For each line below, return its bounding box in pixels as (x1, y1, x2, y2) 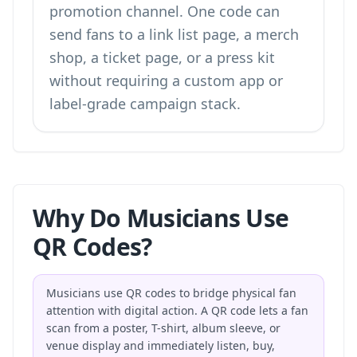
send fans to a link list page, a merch (49, 25, 299, 44)
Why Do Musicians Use (33, 202, 288, 234)
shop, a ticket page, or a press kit (49, 48, 275, 67)
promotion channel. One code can (49, 2, 280, 21)
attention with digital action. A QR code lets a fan (46, 303, 308, 318)
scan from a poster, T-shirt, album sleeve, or (46, 320, 280, 335)
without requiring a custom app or (49, 71, 283, 90)
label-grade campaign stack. (49, 94, 241, 113)
